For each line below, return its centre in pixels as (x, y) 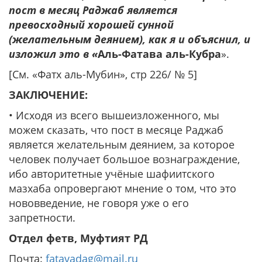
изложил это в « (53, 54)
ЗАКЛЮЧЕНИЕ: (48, 95)
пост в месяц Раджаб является (93, 10)
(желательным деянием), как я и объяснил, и (130, 39)
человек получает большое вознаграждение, (124, 159)
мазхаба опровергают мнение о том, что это (123, 188)
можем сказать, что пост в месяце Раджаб (116, 130)
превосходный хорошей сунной (91, 25)
